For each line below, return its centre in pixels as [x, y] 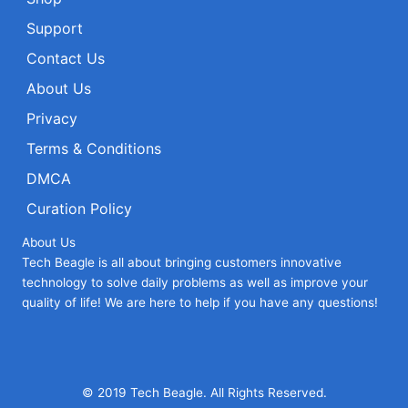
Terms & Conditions [94, 149]
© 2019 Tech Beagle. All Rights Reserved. [204, 393]
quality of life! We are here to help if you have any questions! [200, 303]
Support [55, 29]
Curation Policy [79, 209]
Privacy [52, 119]
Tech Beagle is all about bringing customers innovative [182, 263]
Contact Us [66, 59]
